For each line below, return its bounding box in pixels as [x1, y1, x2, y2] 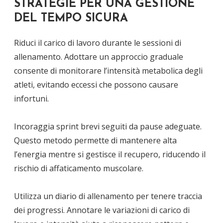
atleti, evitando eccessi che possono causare [14, 79, 178, 90]
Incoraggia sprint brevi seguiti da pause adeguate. [14, 120, 202, 132]
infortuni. [14, 93, 49, 104]
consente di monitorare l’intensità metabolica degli [14, 65, 203, 76]
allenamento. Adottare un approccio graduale [14, 51, 183, 62]
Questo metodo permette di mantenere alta [14, 134, 177, 146]
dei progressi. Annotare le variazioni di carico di [14, 204, 190, 216]
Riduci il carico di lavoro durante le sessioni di [14, 37, 181, 48]
